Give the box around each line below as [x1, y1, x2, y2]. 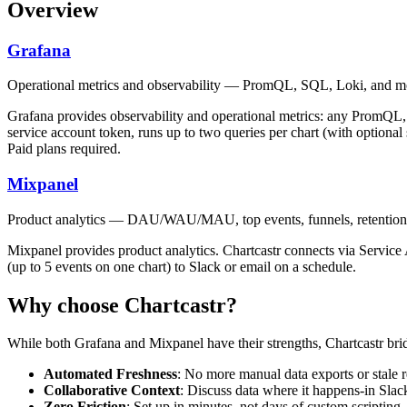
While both [7, 335, 74, 352]
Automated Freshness [44, 366, 177, 382]
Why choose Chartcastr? [7, 293, 237, 317]
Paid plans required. [7, 141, 121, 157]
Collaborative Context [44, 382, 180, 399]
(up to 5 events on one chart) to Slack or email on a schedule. [7, 258, 356, 274]
